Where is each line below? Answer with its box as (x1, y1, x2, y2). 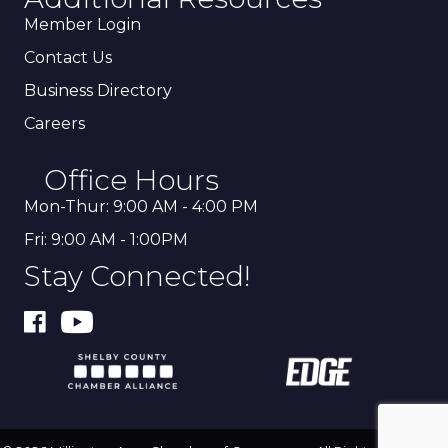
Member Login (24, 14, 141, 34)
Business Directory (24, 80, 172, 100)
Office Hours (44, 162, 219, 197)
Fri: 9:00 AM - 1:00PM (24, 229, 188, 249)
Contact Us (24, 47, 112, 67)
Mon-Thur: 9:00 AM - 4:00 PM (24, 196, 258, 216)
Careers (24, 113, 85, 133)
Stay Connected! (24, 258, 251, 293)
